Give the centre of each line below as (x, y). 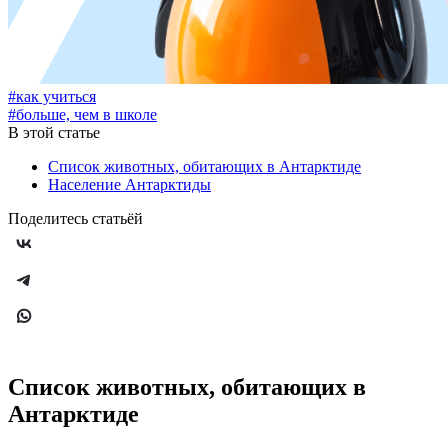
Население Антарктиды (129, 185)
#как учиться (52, 97)
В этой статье (54, 133)
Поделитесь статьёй (75, 219)
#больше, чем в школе (82, 115)
